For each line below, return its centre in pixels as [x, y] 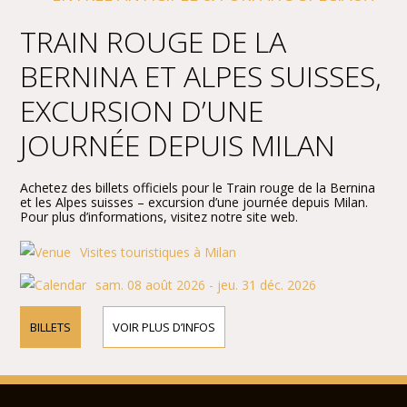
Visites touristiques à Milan [159, 252]
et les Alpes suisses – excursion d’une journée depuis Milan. [194, 202]
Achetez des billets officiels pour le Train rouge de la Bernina [198, 187]
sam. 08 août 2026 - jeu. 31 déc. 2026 [206, 284]
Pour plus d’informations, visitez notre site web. [159, 216]
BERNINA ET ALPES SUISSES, [201, 75]
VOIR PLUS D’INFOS [164, 327]
